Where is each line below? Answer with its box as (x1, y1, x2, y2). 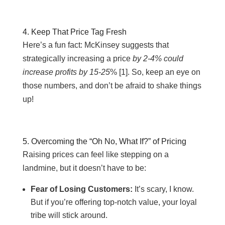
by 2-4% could (132, 54, 183, 63)
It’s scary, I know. (132, 185, 194, 193)
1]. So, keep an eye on (121, 68, 200, 76)
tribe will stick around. (30, 211, 107, 219)
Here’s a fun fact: (22, 41, 84, 49)
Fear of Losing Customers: (30, 185, 133, 193)
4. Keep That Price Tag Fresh (22, 28, 127, 36)
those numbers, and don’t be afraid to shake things (22, 81, 201, 90)
